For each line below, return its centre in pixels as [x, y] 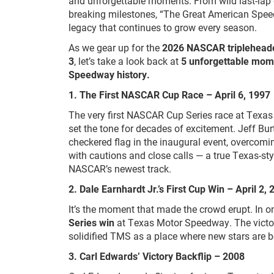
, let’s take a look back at [126, 61]
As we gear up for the [115, 47]
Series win [91, 222]
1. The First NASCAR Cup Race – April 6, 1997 [169, 94]
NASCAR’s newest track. [120, 168]
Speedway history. [109, 74]
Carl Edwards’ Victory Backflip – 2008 [162, 256]
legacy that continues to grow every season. [163, 27]
